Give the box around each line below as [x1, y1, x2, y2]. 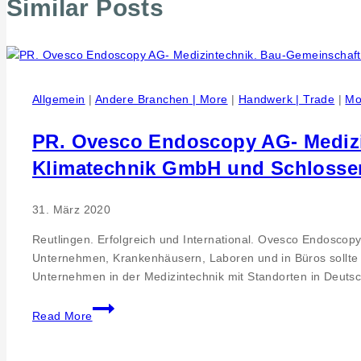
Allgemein [32, 93, 85, 106]
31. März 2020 [32, 203, 111, 217]
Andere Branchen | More [94, 93, 228, 106]
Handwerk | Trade [238, 93, 335, 106]
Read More [32, 309, 93, 323]
